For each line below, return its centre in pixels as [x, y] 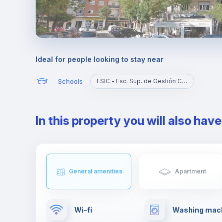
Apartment [191, 171]
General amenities [95, 171]
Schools [70, 81]
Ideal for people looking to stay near [100, 59]
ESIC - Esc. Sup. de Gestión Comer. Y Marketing [184, 81]
